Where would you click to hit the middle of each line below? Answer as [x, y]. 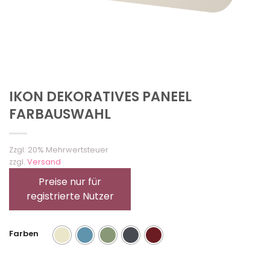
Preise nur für [70, 182]
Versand [44, 162]
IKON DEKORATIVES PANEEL [100, 97]
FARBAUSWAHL [60, 114]
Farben [24, 234]
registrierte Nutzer [70, 196]
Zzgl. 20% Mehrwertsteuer [59, 150]
